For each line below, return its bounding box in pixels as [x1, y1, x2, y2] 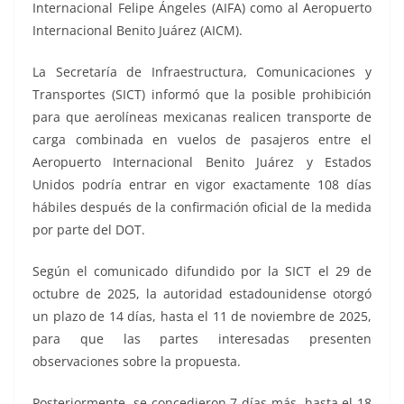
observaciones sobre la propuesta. [32, 353, 241, 371]
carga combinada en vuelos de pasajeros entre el [32, 131, 372, 149]
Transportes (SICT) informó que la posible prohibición [32, 86, 372, 104]
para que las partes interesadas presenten [32, 330, 372, 348]
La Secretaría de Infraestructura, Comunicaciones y [32, 63, 372, 81]
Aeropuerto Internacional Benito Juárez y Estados [32, 153, 372, 171]
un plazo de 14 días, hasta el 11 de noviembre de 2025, [32, 308, 372, 326]
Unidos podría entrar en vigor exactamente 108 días [32, 176, 372, 194]
